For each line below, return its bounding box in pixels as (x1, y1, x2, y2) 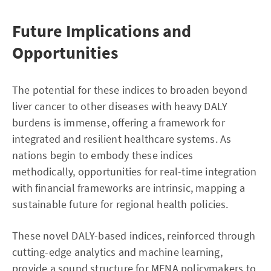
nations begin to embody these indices (12, 148, 194, 162)
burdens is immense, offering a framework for (12, 116, 225, 129)
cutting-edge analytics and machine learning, (12, 245, 223, 259)
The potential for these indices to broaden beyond (12, 83, 247, 97)
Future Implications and (12, 20, 191, 42)
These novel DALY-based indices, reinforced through (12, 229, 256, 243)
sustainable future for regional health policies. (12, 197, 229, 211)
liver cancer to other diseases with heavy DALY (12, 99, 228, 113)
